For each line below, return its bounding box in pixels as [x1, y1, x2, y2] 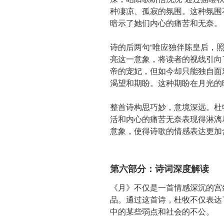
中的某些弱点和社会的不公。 [110, 205, 214, 217]
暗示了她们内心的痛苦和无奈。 [110, 16, 222, 28]
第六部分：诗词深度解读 [110, 161, 209, 175]
